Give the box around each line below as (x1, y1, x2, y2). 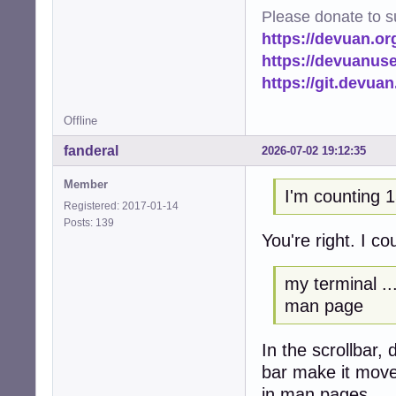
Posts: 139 (64, 217, 119, 230)
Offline (64, 114, 97, 128)
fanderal (64, 143, 118, 159)
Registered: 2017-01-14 (64, 200, 179, 213)
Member (64, 178, 108, 192)
